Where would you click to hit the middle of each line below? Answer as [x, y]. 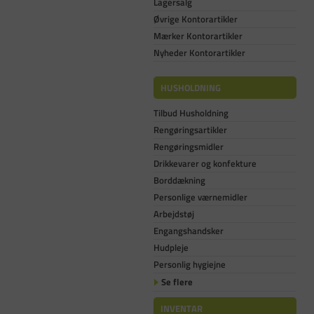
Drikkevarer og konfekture [205, 164]
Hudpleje [171, 248]
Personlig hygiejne [190, 265]
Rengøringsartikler [190, 130]
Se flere [177, 281]
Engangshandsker [189, 231]
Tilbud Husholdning [191, 113]
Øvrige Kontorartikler [196, 19]
